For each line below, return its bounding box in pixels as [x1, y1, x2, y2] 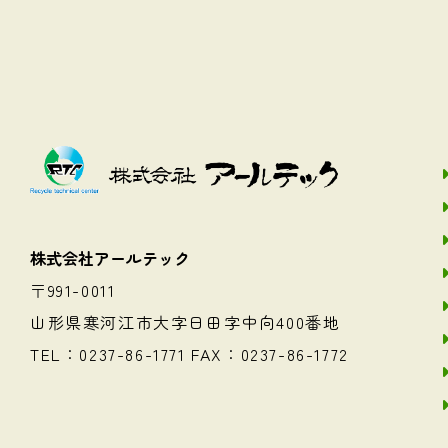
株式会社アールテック [30, 246, 190, 271]
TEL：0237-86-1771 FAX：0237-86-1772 [30, 342, 349, 367]
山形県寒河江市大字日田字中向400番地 [30, 310, 341, 335]
